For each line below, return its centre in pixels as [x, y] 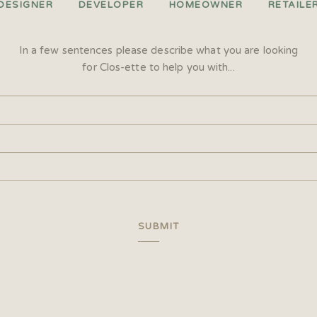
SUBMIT [158, 226]
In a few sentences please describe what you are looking [158, 50]
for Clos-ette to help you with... [158, 67]
